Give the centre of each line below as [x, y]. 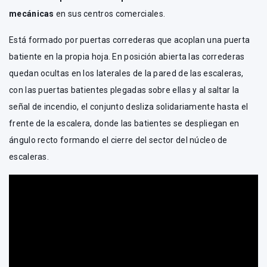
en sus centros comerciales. [111, 14]
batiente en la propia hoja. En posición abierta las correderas [127, 57]
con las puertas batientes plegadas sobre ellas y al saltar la [124, 90]
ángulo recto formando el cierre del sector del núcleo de [118, 140]
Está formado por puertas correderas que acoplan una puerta [130, 40]
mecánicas [33, 14]
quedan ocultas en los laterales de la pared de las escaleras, [126, 74]
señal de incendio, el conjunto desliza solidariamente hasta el [129, 107]
